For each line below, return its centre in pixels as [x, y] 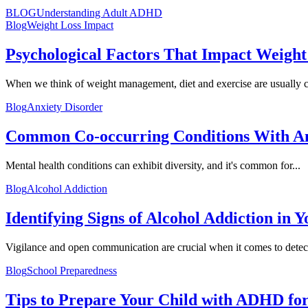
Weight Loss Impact [70, 25]
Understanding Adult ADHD [99, 13]
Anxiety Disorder [65, 107]
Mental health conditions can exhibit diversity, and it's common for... [153, 166]
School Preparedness [72, 270]
